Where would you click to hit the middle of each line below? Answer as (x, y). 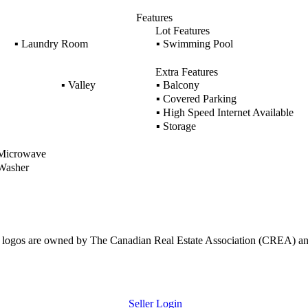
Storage (178, 126)
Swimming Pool (196, 44)
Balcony (179, 85)
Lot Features (182, 31)
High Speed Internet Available (227, 112)
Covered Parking (198, 99)
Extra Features (186, 72)
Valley (80, 85)
